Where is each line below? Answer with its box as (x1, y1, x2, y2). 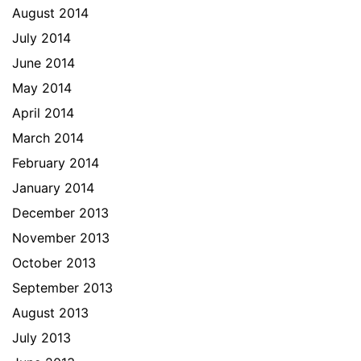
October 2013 (12, 254, 96, 271)
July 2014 (12, 29, 71, 46)
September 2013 (12, 279, 113, 296)
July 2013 (12, 329, 71, 346)
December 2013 (12, 204, 109, 221)
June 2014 (12, 54, 75, 71)
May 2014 (12, 79, 72, 96)
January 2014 (12, 179, 94, 196)
